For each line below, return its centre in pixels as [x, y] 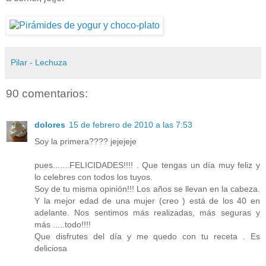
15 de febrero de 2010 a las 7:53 [131, 124]
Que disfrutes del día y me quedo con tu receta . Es [147, 236]
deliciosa [51, 248]
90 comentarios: [47, 94]
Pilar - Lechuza [39, 63]
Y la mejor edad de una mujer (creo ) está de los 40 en [147, 200]
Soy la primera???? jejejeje [85, 141]
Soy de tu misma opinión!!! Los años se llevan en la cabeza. [147, 189]
